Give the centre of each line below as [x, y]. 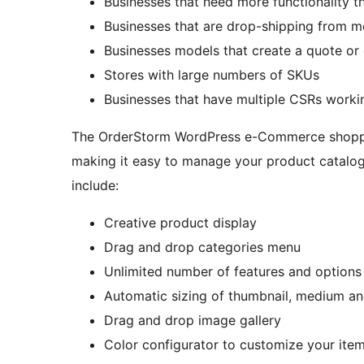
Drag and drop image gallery [193, 321]
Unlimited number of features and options [233, 272]
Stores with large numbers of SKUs [212, 75]
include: [95, 186]
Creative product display [180, 223]
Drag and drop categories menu [202, 247]
